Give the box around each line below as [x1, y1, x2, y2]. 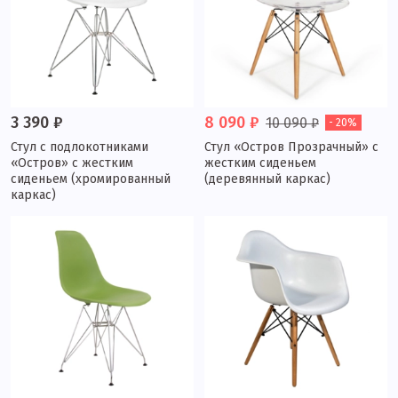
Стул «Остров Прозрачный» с [204, 139, 378, 155]
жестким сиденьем [204, 155, 316, 171]
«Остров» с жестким [11, 155, 133, 171]
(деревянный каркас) [204, 171, 330, 187]
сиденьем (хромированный [11, 171, 171, 187]
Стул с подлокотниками [11, 139, 148, 155]
